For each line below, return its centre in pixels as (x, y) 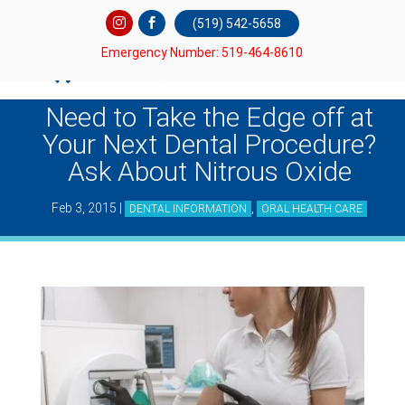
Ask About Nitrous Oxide (209, 171)
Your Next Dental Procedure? (209, 144)
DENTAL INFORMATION (188, 209)
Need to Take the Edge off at (209, 117)
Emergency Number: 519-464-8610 (202, 52)
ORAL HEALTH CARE (312, 209)
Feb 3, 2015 (84, 208)
